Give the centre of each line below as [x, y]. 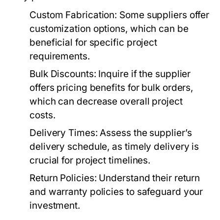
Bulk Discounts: [63, 74]
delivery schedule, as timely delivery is [114, 147]
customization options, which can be [109, 29]
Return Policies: [63, 178]
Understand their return [148, 178]
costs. [42, 115]
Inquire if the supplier [143, 74]
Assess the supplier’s [145, 133]
